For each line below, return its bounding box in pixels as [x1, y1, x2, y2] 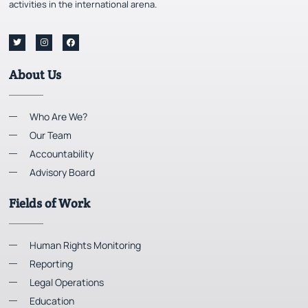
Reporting [30, 257, 73, 271]
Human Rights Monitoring [30, 239, 141, 252]
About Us [9, 67, 61, 83]
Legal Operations [30, 276, 104, 289]
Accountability [30, 147, 93, 161]
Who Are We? [30, 110, 87, 124]
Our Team [30, 129, 71, 142]
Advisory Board [30, 166, 95, 179]
